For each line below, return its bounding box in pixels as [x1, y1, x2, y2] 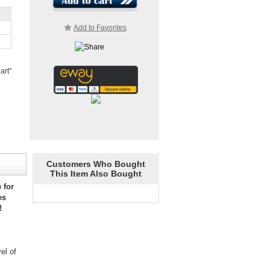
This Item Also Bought [49, 169, 142, 178]
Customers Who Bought [46, 159, 145, 169]
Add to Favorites [74, 24, 127, 32]
